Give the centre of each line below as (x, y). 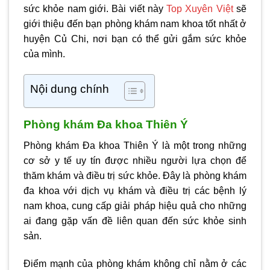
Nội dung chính (70, 89)
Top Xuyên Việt (200, 9)
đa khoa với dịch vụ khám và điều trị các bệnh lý (135, 190)
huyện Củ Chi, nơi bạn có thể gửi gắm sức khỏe (135, 39)
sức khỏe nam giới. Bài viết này (95, 9)
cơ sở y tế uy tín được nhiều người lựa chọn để (135, 160)
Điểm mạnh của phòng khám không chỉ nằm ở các (135, 263)
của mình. (44, 54)
